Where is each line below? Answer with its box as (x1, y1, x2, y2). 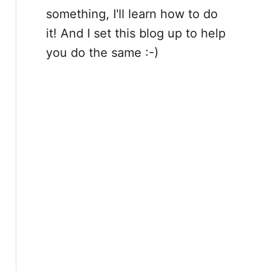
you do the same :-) (45, 45, 158, 60)
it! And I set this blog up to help (45, 26, 226, 41)
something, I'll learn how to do (45, 7, 218, 21)
